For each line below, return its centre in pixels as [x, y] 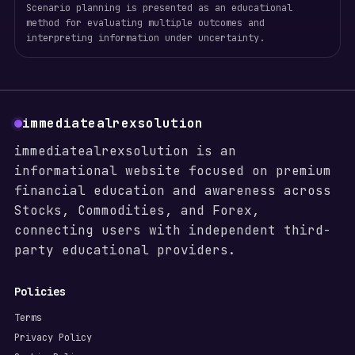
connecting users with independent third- [172, 230]
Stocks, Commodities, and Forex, [137, 210]
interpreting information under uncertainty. [145, 38]
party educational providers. [125, 250]
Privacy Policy [53, 338]
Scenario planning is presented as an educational [159, 8]
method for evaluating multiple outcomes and [145, 23]
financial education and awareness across [172, 191]
